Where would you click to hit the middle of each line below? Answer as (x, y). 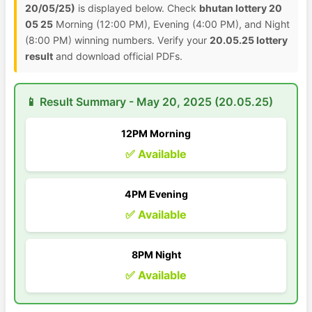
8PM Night (156, 255)
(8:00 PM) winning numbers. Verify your (117, 40)
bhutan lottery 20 (241, 8)
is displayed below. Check (137, 8)
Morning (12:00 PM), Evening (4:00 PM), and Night (171, 24)
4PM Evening (156, 194)
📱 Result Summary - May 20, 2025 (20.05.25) (149, 102)
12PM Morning (156, 133)
